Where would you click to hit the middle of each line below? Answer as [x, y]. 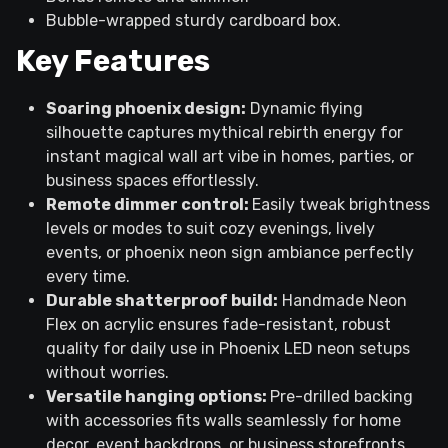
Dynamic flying [304, 109]
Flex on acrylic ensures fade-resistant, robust [218, 325]
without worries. [107, 373]
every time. [88, 277]
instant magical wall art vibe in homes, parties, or [230, 157]
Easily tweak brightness [341, 205]
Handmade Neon [342, 301]
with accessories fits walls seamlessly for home [223, 421]
